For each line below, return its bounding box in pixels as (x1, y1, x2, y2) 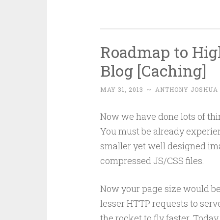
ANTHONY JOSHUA (155, 85, 218, 93)
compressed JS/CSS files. (100, 155, 204, 166)
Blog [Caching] (100, 60, 206, 81)
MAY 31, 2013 (100, 85, 143, 93)
